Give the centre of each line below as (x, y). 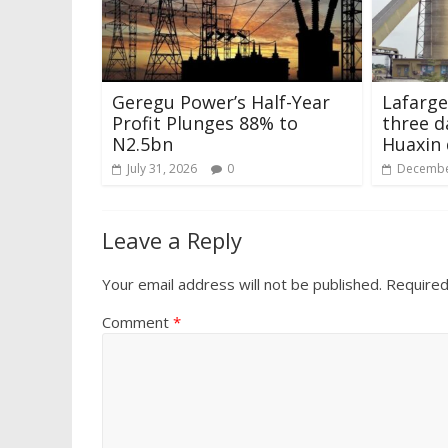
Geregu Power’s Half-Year (221, 101)
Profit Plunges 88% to (205, 122)
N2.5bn (142, 143)
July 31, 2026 (162, 168)
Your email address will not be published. (242, 283)
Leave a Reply (172, 239)
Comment (137, 321)
